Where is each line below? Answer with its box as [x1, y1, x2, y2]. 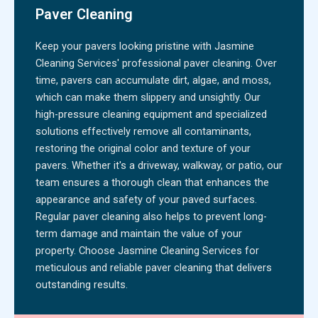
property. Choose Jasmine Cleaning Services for [35, 243, 259, 257]
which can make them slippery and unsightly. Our [35, 90, 261, 104]
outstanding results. [35, 278, 128, 291]
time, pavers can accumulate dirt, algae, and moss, [35, 73, 271, 87]
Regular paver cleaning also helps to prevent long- [35, 209, 267, 223]
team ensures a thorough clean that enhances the [35, 175, 269, 189]
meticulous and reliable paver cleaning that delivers [35, 261, 272, 274]
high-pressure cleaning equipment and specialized [35, 107, 267, 121]
